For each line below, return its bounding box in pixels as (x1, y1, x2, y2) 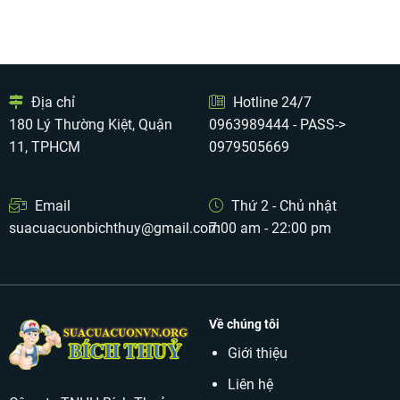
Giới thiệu (227, 345, 287, 362)
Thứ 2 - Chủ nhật (227, 196, 337, 214)
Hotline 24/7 (229, 94, 312, 112)
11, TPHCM (8, 138, 80, 156)
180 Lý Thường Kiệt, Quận (8, 116, 172, 134)
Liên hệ (227, 375, 273, 393)
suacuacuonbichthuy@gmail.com (8, 219, 221, 237)
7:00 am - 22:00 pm (208, 219, 331, 237)
